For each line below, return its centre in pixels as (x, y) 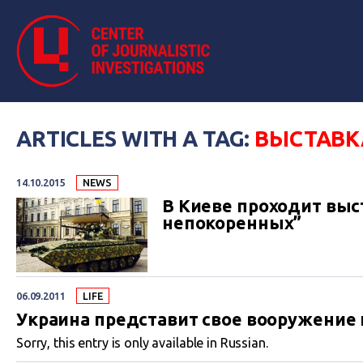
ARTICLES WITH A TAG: (136, 138)
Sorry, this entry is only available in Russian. (142, 342)
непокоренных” (232, 223)
